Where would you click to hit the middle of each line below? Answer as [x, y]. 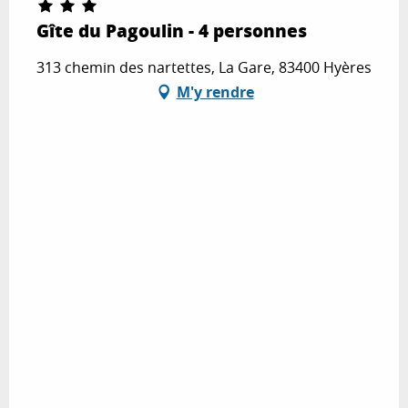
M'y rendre [215, 92]
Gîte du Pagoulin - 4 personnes [172, 30]
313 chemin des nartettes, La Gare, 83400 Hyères [204, 67]
